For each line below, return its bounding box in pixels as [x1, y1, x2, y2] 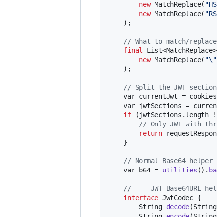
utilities [162, 166, 197, 174]
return [139, 129, 162, 137]
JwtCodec [162, 193, 193, 201]
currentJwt [139, 92, 178, 100]
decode [166, 202, 189, 211]
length [186, 110, 209, 119]
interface [124, 193, 158, 201]
